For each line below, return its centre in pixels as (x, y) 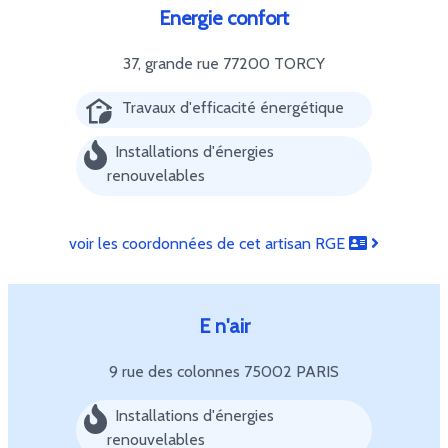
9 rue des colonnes (176, 371)
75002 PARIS (291, 371)
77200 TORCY (274, 63)
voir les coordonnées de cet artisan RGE (209, 243)
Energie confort (224, 18)
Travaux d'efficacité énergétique (233, 107)
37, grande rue (173, 63)
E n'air (224, 326)
